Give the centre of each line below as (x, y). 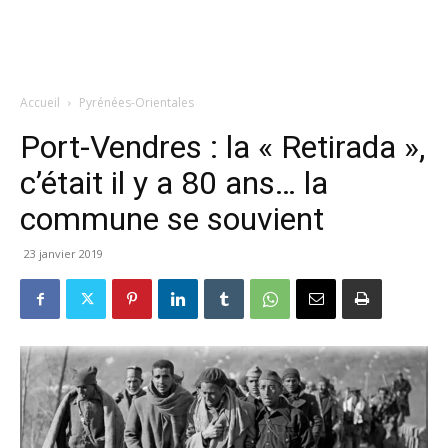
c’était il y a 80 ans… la (174, 183)
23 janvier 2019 (63, 253)
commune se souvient (172, 219)
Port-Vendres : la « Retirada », (222, 147)
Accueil (40, 102)
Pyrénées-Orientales (136, 102)
